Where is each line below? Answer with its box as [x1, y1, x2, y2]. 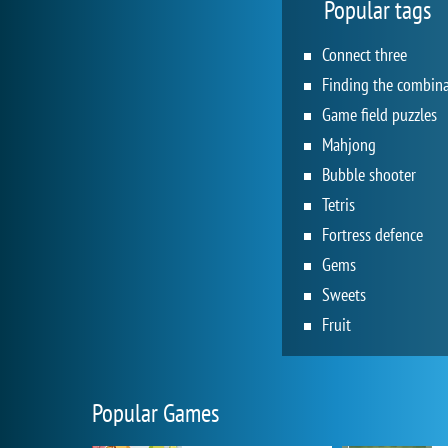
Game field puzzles [322, 102, 437, 126]
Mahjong [322, 132, 376, 156]
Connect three [322, 42, 407, 66]
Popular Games [92, 396, 219, 429]
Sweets [322, 282, 366, 306]
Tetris [322, 192, 355, 216]
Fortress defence [322, 222, 423, 246]
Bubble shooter [322, 162, 416, 186]
